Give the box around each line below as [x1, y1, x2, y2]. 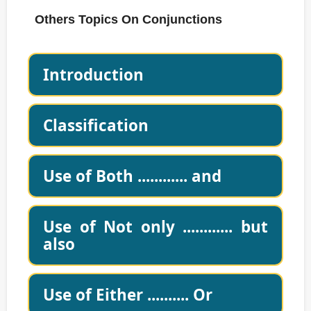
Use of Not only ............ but [43, 216, 268, 238]
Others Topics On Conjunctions [35, 12, 222, 27]
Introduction [43, 64, 144, 86]
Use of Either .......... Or [43, 284, 212, 306]
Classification [43, 115, 149, 137]
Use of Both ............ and [43, 165, 221, 187]
